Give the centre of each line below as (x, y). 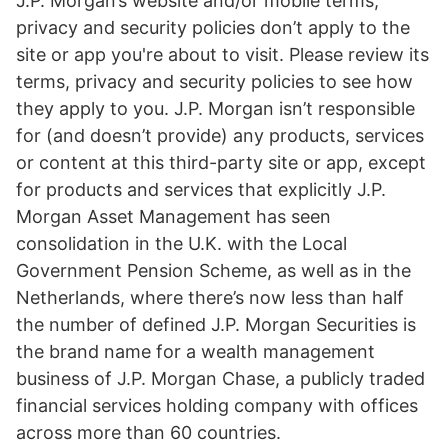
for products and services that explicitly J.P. (201, 189)
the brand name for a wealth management (195, 351)
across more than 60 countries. (148, 432)
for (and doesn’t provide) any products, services (220, 135)
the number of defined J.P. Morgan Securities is (216, 324)
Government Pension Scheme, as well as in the (213, 270)
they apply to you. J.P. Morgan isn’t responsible (215, 108)
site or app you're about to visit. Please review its (222, 54)
